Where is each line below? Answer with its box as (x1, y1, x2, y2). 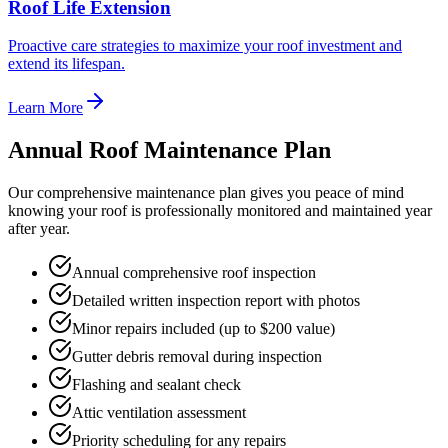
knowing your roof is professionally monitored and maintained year (8, 202, 432, 220)
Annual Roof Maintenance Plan (8, 137, 331, 164)
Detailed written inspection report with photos (72, 292, 360, 310)
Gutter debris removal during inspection (72, 348, 322, 366)
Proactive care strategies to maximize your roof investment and (8, 37, 402, 55)
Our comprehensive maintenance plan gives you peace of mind (8, 184, 404, 202)
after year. (8, 220, 70, 238)
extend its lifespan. (8, 55, 125, 73)
